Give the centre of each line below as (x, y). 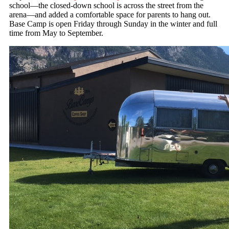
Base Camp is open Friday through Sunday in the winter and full (113, 24)
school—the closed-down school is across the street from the (106, 5)
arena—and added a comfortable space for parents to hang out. (110, 15)
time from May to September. (56, 33)
